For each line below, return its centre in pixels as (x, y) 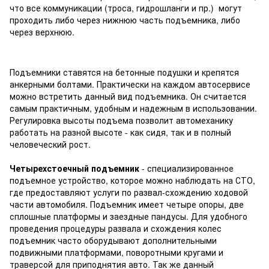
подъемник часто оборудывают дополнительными (113, 240)
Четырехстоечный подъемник (74, 168)
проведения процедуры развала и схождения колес (116, 228)
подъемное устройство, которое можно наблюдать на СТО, (132, 180)
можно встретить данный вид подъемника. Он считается (128, 96)
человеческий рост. (50, 144)
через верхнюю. (42, 32)
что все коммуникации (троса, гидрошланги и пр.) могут (126, 8)
